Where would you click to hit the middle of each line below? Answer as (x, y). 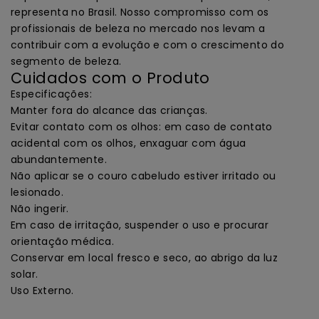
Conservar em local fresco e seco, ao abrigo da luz (144, 257)
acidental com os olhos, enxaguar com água (129, 143)
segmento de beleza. (66, 61)
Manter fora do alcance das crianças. (111, 110)
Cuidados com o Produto (110, 78)
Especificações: (51, 94)
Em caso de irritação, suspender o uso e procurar (140, 225)
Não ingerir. (42, 208)
